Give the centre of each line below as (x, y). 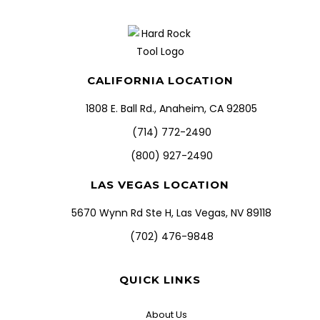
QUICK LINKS (160, 280)
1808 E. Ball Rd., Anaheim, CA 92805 (172, 109)
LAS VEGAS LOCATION (160, 185)
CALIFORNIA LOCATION (160, 80)
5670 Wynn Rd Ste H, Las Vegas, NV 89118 (172, 213)
